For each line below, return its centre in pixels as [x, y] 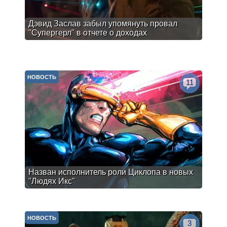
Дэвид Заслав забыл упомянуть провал [103, 24]
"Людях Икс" [52, 181]
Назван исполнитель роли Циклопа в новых [111, 172]
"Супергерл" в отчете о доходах [88, 33]
